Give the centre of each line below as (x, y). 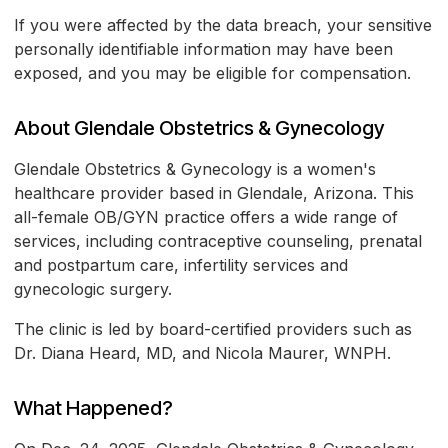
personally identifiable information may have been (203, 49)
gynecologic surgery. (93, 289)
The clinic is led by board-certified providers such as (213, 329)
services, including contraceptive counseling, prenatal (218, 241)
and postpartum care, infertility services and (181, 265)
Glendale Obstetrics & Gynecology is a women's (195, 169)
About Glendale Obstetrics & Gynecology (199, 128)
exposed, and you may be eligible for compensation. (212, 73)
